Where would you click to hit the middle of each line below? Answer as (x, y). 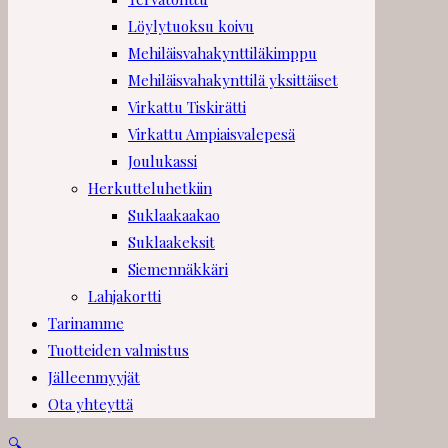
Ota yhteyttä (90, 404)
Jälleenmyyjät (94, 377)
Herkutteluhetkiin (150, 188)
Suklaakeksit (171, 242)
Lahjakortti (124, 296)
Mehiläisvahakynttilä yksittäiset (233, 80)
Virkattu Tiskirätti (187, 107)
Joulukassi (162, 161)
